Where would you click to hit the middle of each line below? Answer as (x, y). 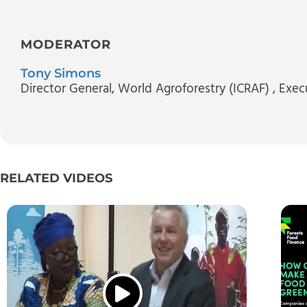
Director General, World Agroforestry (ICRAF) (147, 89)
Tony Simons (61, 73)
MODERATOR (66, 44)
